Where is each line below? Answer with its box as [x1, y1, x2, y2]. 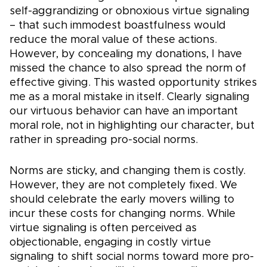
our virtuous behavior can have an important [10, 106, 238, 117]
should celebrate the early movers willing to [10, 194, 234, 206]
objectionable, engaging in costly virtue [10, 237, 211, 249]
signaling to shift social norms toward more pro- [10, 252, 254, 263]
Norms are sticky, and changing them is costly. [10, 166, 246, 177]
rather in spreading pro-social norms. [10, 135, 198, 146]
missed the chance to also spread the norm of [10, 63, 246, 74]
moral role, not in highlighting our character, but [10, 120, 254, 132]
